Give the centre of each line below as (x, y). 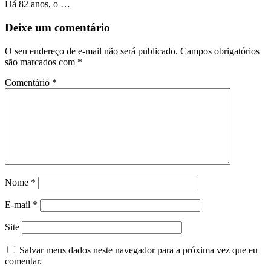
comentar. (23, 261)
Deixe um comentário (57, 28)
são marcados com (41, 62)
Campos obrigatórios (220, 51)
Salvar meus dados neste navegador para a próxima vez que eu (139, 250)
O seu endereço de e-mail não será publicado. (91, 51)
